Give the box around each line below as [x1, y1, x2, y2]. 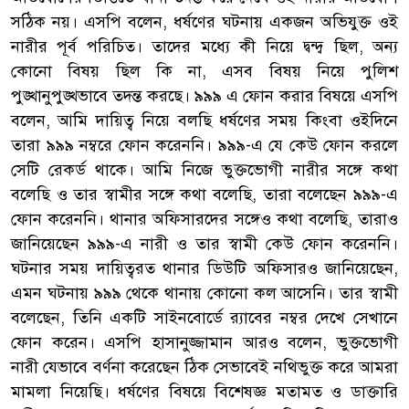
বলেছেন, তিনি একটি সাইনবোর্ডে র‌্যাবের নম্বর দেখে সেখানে [11, 307, 398, 328]
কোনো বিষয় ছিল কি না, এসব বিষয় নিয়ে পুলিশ [11, 60, 398, 81]
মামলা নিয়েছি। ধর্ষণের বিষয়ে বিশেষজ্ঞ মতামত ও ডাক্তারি [11, 381, 398, 402]
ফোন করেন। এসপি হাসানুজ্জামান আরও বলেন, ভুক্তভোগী [11, 331, 398, 352]
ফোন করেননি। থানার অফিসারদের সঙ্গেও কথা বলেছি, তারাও [11, 208, 398, 229]
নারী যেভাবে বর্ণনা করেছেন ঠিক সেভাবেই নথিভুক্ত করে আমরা [11, 356, 398, 377]
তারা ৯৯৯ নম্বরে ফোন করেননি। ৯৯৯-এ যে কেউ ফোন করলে [11, 134, 398, 155]
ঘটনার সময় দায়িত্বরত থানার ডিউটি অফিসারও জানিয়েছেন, [11, 257, 398, 278]
